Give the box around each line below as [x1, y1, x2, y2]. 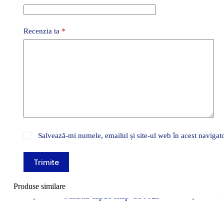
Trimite [33, 157, 59, 167]
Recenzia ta [23, 26, 61, 35]
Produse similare [13, 182, 65, 190]
